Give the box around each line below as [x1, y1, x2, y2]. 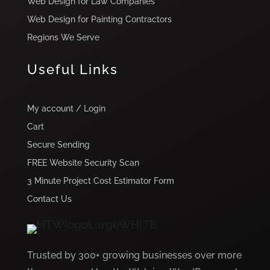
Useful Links [27, 61, 118, 78]
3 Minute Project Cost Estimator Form [27, 176, 174, 186]
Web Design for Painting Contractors [27, 14, 172, 25]
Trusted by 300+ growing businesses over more [27, 250, 242, 262]
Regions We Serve [27, 33, 99, 43]
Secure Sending [27, 140, 90, 150]
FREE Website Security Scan [27, 158, 139, 168]
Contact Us [27, 194, 72, 204]
